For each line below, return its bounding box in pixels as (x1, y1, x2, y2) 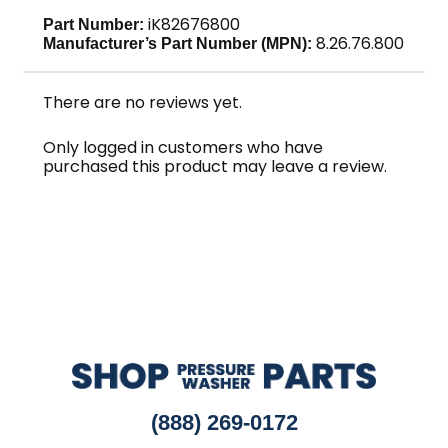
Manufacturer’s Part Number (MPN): (43, 35, 313, 53)
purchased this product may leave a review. (43, 154, 388, 178)
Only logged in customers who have (43, 135, 324, 159)
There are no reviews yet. (43, 91, 243, 115)
